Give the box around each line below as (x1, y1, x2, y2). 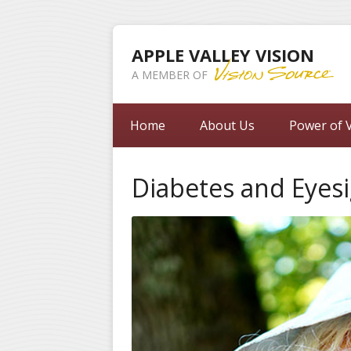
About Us (199, 117, 255, 134)
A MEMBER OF (132, 67, 211, 82)
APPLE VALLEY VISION (132, 43, 314, 67)
